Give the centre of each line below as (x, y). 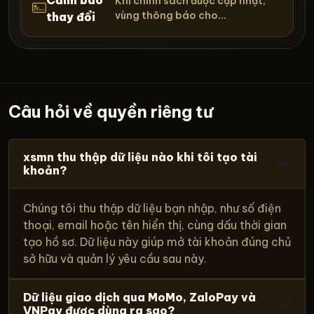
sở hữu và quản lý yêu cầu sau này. (115, 258)
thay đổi (71, 16)
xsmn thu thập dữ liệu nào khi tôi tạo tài (140, 157)
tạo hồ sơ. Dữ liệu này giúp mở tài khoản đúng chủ (157, 241)
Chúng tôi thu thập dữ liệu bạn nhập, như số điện (152, 208)
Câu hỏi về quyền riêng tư (111, 111)
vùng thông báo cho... (170, 15)
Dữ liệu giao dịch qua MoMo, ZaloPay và (139, 297)
